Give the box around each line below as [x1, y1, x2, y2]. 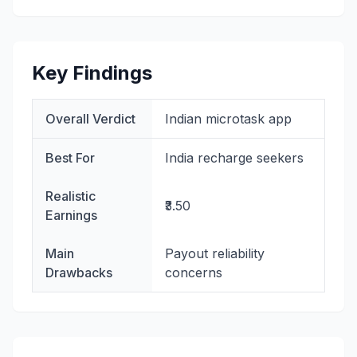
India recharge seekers [165, 150, 304, 166]
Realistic [45, 188, 96, 204]
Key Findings [32, 61, 152, 84]
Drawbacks [45, 265, 112, 280]
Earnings [45, 207, 97, 223]
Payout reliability [165, 245, 265, 261]
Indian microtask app [165, 111, 292, 127]
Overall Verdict [45, 111, 135, 127]
